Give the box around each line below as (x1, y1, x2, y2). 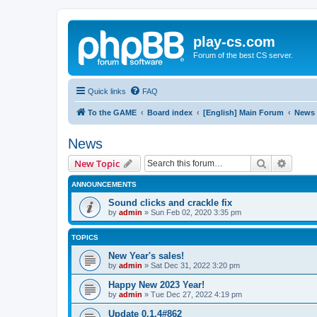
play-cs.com (193, 34, 275, 50)
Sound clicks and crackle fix (108, 197, 232, 208)
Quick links (88, 86, 126, 96)
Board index (147, 108, 192, 117)
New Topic (74, 156, 120, 170)
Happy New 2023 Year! (108, 279, 204, 290)
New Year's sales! (108, 250, 184, 261)
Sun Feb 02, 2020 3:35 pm (151, 207, 241, 217)
